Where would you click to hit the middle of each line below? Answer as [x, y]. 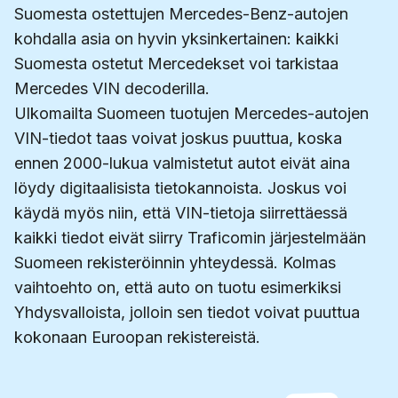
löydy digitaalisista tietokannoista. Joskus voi [180, 188]
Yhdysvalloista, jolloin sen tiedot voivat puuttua [187, 313]
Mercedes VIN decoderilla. [112, 89]
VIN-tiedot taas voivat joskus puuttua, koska [178, 139]
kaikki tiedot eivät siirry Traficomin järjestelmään [190, 238]
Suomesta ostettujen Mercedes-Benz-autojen [181, 14]
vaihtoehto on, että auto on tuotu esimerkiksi [178, 288]
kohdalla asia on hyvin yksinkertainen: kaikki [176, 39]
